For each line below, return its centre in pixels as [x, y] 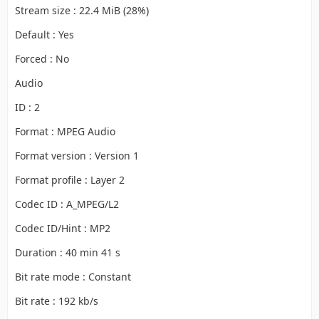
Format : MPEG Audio [65, 131]
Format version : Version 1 [77, 156]
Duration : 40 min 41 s [68, 252]
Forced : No [42, 59]
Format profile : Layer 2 [70, 180]
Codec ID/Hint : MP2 [63, 228]
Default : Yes [45, 35]
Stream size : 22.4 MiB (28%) [82, 10]
